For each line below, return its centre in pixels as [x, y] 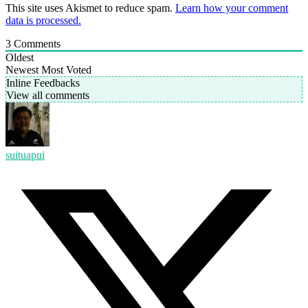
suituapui [25, 155]
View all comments [48, 95]
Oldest [20, 57]
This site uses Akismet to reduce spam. [90, 8]
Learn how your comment [232, 8]
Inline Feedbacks [43, 82]
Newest [22, 69]
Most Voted [66, 69]
